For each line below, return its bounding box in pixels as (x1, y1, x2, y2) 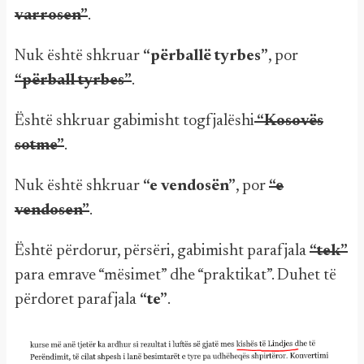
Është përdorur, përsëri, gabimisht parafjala (15, 243, 310, 259)
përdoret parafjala (15, 292, 140, 308)
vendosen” (15, 202, 89, 219)
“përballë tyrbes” (143, 48, 268, 64)
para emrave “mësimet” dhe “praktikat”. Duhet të (15, 267, 336, 284)
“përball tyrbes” (15, 72, 132, 89)
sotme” (15, 137, 64, 154)
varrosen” (15, 7, 88, 24)
